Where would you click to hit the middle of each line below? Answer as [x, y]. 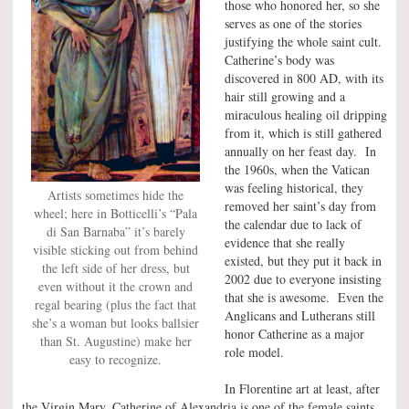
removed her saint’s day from [300, 206]
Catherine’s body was [279, 60]
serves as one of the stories [293, 23]
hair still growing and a [285, 96]
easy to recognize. [115, 360]
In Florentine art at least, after [302, 388]
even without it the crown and [115, 287]
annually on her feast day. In [300, 151]
